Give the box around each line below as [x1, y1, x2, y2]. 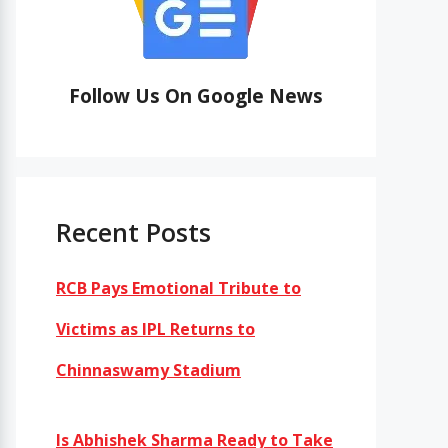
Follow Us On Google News [69, 83, 323, 109]
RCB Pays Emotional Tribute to [56, 277, 301, 299]
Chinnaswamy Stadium [56, 359, 241, 381]
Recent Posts [56, 215, 211, 249]
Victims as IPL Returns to [56, 318, 255, 340]
